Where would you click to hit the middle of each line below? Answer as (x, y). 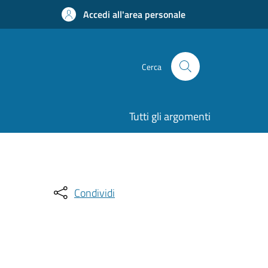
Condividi (95, 193)
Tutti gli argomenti (170, 116)
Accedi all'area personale (134, 14)
